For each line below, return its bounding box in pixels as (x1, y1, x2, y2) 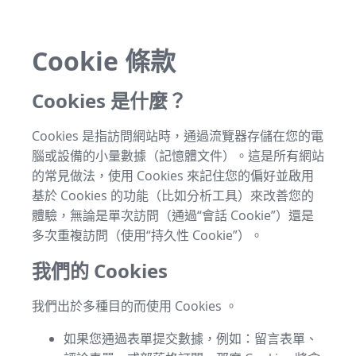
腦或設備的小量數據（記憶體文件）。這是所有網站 (32, 146, 324, 164)
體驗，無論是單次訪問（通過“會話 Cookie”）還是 (32, 206, 314, 224)
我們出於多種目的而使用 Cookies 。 (32, 296, 238, 315)
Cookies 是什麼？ (32, 87, 187, 114)
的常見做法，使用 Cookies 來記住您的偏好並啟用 (32, 166, 314, 184)
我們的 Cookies (32, 257, 168, 284)
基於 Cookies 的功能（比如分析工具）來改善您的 (32, 186, 314, 204)
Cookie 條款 (32, 44, 176, 79)
